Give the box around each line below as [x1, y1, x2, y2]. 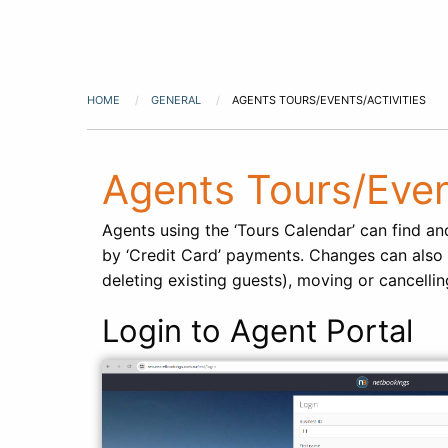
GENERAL [151, 93, 204, 107]
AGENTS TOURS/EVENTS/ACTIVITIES [232, 93, 426, 107]
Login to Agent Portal [102, 312, 413, 349]
